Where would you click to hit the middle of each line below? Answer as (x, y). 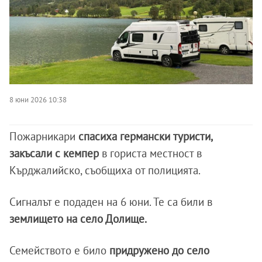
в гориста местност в (152, 153)
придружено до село (158, 250)
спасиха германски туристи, (145, 136)
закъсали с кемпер (56, 153)
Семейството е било (58, 250)
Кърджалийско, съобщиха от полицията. (105, 170)
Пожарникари (44, 136)
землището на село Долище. (78, 218)
